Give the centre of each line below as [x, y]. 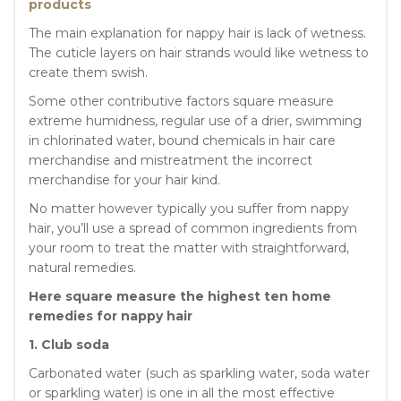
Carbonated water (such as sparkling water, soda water [199, 373]
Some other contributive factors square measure [181, 101]
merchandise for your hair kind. [124, 179]
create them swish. [88, 72]
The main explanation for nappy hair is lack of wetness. [197, 33]
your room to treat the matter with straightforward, [189, 247]
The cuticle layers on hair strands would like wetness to [199, 52]
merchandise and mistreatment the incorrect [171, 160]
